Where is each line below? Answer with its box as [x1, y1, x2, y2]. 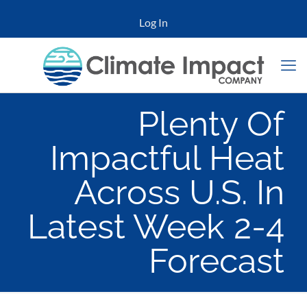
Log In [139, 16, 168, 29]
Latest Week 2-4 [27, 206, 284, 247]
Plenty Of [138, 103, 284, 144]
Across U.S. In [74, 172, 284, 212]
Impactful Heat [50, 138, 284, 178]
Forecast [149, 241, 284, 281]
